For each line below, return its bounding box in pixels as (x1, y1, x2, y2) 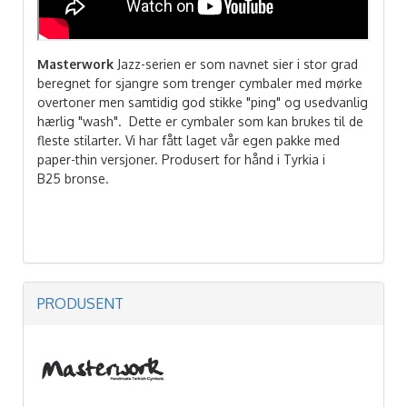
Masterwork (37, 55, 114, 72)
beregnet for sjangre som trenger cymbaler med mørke (37, 74, 362, 91)
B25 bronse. (37, 170, 109, 186)
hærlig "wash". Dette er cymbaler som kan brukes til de (37, 113, 363, 129)
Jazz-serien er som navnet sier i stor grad (114, 55, 358, 72)
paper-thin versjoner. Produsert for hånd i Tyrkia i (37, 151, 325, 167)
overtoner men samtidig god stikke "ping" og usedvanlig (37, 94, 368, 110)
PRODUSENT (37, 293, 124, 313)
